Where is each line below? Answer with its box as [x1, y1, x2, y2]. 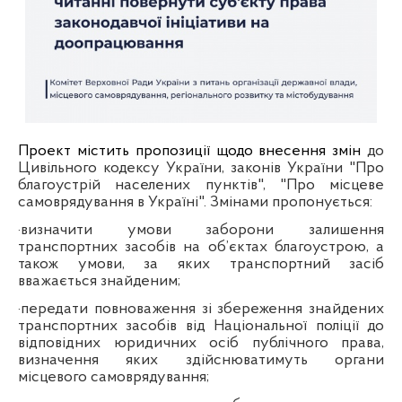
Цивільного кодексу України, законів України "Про [18, 159, 385, 177]
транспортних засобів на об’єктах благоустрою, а [18, 238, 385, 256]
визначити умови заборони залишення [21, 221, 385, 239]
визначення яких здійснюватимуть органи [18, 351, 385, 369]
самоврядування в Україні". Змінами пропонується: [18, 193, 372, 211]
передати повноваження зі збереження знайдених [21, 300, 385, 318]
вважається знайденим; [18, 272, 180, 290]
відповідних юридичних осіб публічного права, [18, 334, 385, 352]
